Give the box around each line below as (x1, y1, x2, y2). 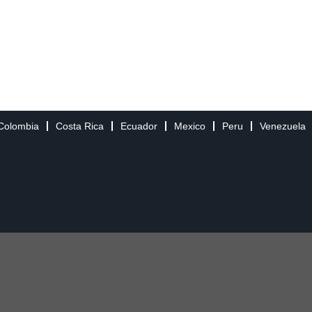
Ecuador (120, 120, 157, 132)
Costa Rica (56, 120, 104, 132)
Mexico (174, 120, 205, 132)
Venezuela (260, 120, 306, 132)
